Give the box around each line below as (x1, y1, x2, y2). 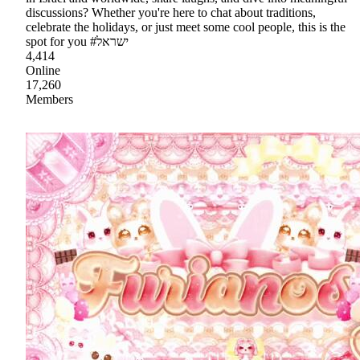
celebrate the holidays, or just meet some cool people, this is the (26, 20, 346, 35)
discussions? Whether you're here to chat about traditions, (26, 6, 316, 20)
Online (26, 63, 60, 78)
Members (26, 92, 73, 107)
